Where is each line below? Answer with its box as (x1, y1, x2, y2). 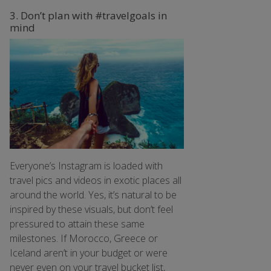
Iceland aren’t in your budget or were (10, 246, 168, 260)
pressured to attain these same (10, 217, 145, 231)
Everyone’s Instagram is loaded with (10, 159, 163, 173)
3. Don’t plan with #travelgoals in (10, 8, 167, 22)
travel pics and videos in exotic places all (10, 174, 181, 188)
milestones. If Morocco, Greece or (10, 232, 158, 246)
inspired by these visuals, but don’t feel (10, 203, 173, 217)
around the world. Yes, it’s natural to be (10, 188, 177, 202)
